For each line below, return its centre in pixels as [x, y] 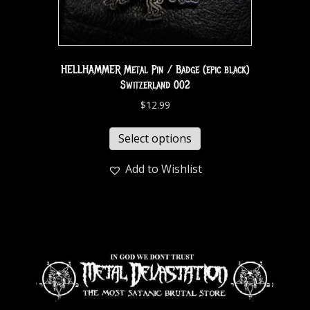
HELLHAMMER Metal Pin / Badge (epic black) [155, 70]
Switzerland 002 [155, 85]
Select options [155, 139]
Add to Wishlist [164, 169]
